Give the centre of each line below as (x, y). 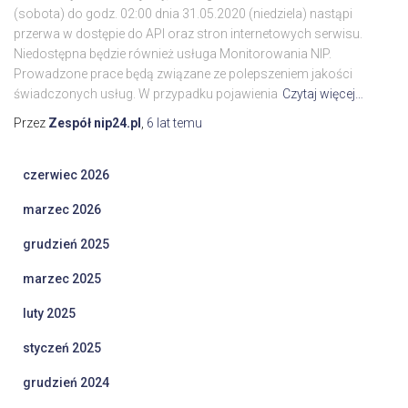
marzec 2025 (62, 279)
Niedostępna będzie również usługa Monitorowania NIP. (173, 54)
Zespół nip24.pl (95, 123)
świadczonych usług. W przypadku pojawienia (146, 94)
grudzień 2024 (66, 383)
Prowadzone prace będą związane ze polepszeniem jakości (183, 74)
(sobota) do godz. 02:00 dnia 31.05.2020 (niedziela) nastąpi (183, 14)
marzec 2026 (62, 210)
